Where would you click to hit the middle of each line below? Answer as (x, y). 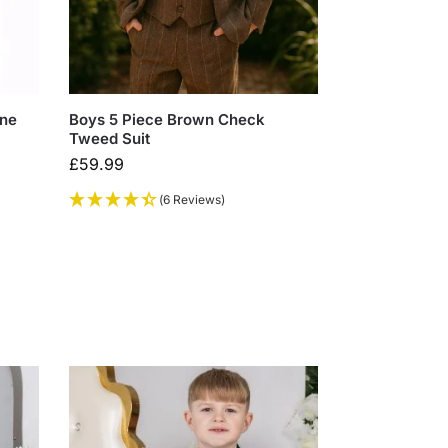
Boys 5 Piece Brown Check (167, 119)
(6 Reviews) (192, 199)
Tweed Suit (110, 138)
